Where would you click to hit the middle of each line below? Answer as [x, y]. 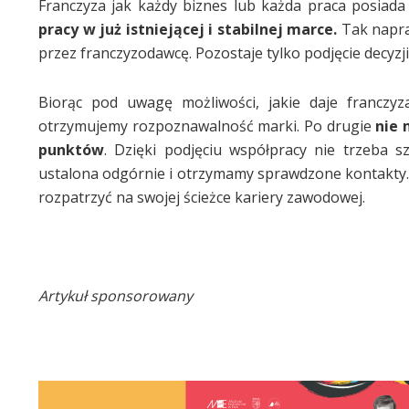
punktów [71, 149]
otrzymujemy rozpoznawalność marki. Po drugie [207, 126]
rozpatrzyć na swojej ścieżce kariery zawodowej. [202, 197]
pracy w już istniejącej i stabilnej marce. [188, 29]
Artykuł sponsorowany [115, 295]
